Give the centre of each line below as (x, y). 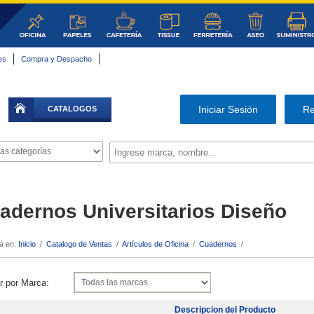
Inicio (27, 244)
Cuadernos (218, 244)
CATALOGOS (72, 109)
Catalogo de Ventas (79, 244)
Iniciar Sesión (228, 109)
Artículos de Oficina (156, 244)
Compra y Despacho (56, 59)
